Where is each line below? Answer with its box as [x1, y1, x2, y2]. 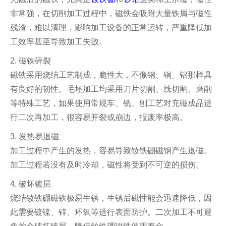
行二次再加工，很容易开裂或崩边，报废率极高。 [10, 112, 188, 122]
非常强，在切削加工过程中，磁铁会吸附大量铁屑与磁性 [10, 9, 212, 18]
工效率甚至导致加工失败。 [10, 37, 107, 46]
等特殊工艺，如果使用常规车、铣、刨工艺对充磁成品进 [10, 98, 212, 107]
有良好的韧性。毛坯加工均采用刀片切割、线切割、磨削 [10, 84, 212, 93]
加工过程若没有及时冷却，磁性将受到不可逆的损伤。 [10, 160, 204, 169]
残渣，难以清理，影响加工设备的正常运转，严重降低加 [10, 23, 212, 32]
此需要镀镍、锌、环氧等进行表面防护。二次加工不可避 [10, 207, 212, 216]
